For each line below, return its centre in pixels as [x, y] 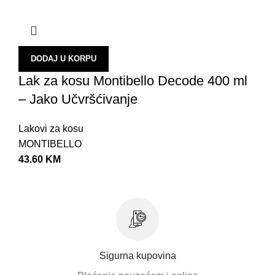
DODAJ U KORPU [64, 58]
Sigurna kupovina [137, 255]
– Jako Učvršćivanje [78, 99]
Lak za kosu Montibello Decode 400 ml [133, 80]
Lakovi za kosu [51, 128]
